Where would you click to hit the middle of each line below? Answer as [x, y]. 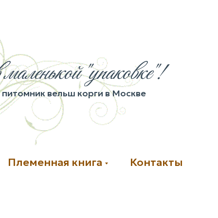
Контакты [156, 162]
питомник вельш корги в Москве [74, 93]
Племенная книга [55, 162]
